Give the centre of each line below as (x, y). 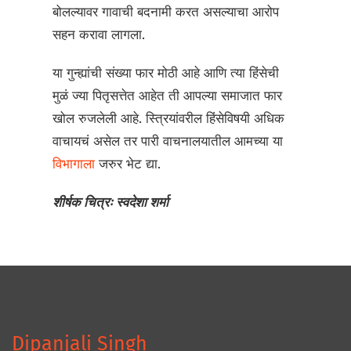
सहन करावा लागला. (99, 35)
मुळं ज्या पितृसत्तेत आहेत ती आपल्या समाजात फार (168, 96)
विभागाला (76, 165)
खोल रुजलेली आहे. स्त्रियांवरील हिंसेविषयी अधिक (169, 119)
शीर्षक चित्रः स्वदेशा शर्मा (111, 203)
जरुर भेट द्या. (130, 165)
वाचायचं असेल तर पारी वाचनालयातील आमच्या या (168, 142)
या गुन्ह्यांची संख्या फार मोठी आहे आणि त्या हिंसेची (166, 74)
